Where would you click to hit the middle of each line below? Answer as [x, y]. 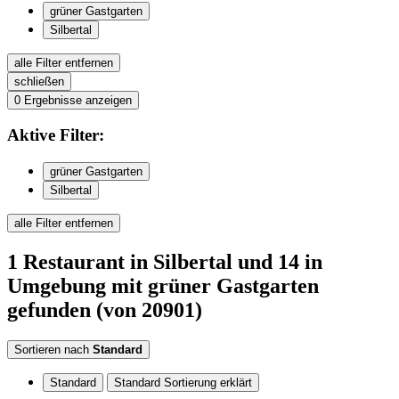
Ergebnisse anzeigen [78, 100]
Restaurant [74, 262]
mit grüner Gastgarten [215, 286]
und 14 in [277, 262]
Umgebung [59, 286]
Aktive [31, 135]
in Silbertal [181, 262]
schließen [39, 81]
